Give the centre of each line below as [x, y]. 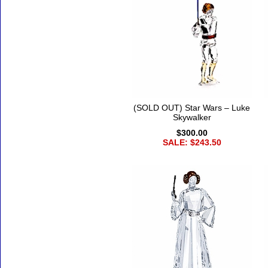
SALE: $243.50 [192, 143]
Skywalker [192, 118]
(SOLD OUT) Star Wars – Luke [192, 108]
